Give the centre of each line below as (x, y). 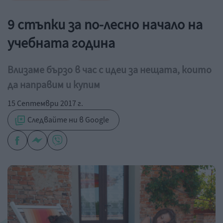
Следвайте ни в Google (67, 120)
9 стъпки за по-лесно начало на (105, 25)
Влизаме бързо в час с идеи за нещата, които (110, 70)
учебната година (61, 43)
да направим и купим (54, 85)
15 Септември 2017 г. (45, 104)
